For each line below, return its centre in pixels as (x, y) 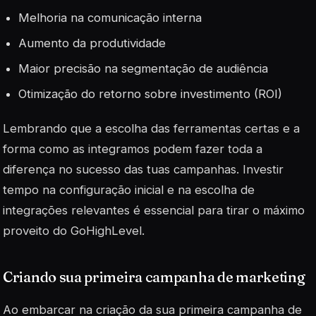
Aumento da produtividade (92, 43)
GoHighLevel (106, 231)
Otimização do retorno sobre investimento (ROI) (151, 94)
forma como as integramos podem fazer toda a (133, 149)
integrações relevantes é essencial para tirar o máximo (154, 211)
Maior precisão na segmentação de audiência (144, 69)
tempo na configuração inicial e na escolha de (129, 190)
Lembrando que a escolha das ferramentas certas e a (151, 129)
